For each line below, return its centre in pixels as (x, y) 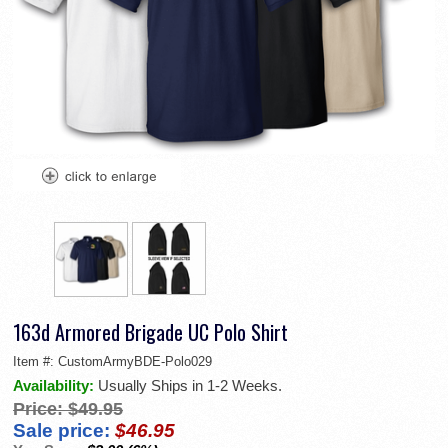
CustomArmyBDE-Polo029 (135, 361)
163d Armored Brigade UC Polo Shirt (150, 331)
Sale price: (61, 430)
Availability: (55, 385)
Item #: (35, 361)
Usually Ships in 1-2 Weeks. (190, 385)
